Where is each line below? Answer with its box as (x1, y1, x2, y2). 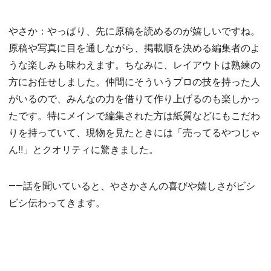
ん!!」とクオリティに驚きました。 (8, 142, 158, 156)
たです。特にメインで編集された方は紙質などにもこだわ (8, 108, 260, 122)
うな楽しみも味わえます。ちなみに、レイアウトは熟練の (8, 57, 260, 71)
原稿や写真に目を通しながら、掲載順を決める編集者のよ (8, 40, 260, 54)
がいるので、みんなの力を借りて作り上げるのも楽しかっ (8, 91, 260, 105)
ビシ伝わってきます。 (8, 195, 105, 209)
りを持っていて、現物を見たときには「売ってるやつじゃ (8, 125, 260, 139)
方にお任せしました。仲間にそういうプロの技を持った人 (8, 74, 260, 88)
